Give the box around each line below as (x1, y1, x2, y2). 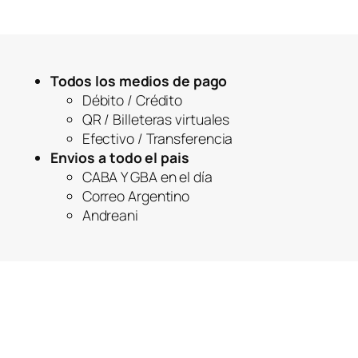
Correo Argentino (82, 185, 190, 205)
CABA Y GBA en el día (82, 166, 213, 186)
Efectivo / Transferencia (82, 128, 233, 148)
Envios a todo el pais (50, 147, 189, 167)
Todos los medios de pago (50, 70, 228, 90)
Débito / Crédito (82, 89, 183, 109)
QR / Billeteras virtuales (82, 109, 230, 129)
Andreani (82, 205, 138, 225)
